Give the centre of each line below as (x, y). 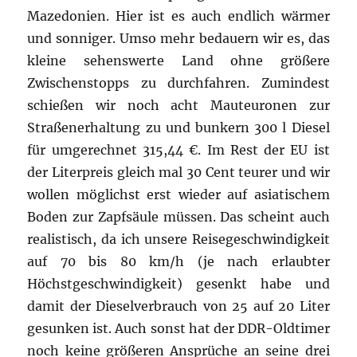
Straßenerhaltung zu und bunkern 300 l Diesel (178, 127)
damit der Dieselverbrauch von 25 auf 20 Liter (178, 306)
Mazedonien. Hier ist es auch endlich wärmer (178, 16)
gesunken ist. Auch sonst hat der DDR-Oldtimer (178, 328)
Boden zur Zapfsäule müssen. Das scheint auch (178, 216)
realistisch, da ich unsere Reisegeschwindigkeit (178, 239)
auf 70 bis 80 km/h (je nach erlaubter (178, 261)
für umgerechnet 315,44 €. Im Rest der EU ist (178, 149)
